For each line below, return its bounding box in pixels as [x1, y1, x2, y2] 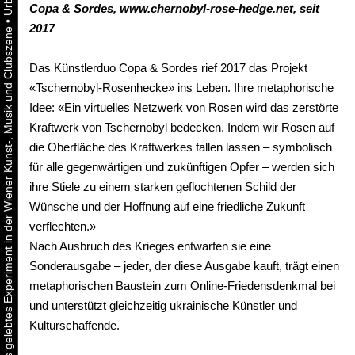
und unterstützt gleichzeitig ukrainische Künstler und [29, 299, 297, 313]
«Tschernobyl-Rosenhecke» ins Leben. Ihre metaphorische [29, 81, 334, 95]
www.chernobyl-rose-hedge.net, [120, 2, 296, 16]
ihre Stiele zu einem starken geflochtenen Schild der [29, 180, 296, 194]
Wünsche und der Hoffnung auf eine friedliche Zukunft [29, 200, 305, 214]
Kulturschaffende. [29, 319, 120, 333]
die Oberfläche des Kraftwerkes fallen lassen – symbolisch [29, 140, 332, 155]
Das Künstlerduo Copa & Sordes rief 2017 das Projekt [29, 61, 307, 75]
